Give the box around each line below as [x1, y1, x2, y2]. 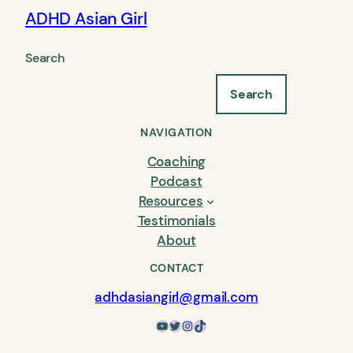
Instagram [180, 316, 192, 333]
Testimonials [137, 211, 216, 229]
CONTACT [149, 260, 204, 275]
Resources [138, 191, 203, 210]
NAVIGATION [140, 124, 213, 139]
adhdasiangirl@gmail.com [95, 288, 258, 306]
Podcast [150, 172, 203, 190]
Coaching [147, 152, 206, 170]
